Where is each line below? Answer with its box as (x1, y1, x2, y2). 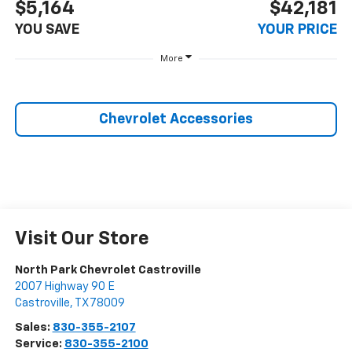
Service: (14, 337, 64, 350)
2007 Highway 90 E (14, 280, 115, 292)
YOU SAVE (14, 22, 79, 37)
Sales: (14, 321, 53, 333)
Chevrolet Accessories (99, 112, 253, 126)
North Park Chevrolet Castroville (14, 263, 201, 276)
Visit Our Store (14, 229, 149, 248)
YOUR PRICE (258, 22, 338, 37)
